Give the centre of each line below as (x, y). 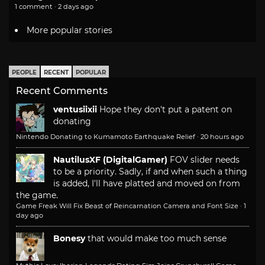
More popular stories (70, 30)
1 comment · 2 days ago (54, 6)
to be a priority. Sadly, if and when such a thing (150, 171)
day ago (30, 215)
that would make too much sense (157, 238)
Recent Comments (62, 91)
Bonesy (69, 238)
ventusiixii (75, 109)
